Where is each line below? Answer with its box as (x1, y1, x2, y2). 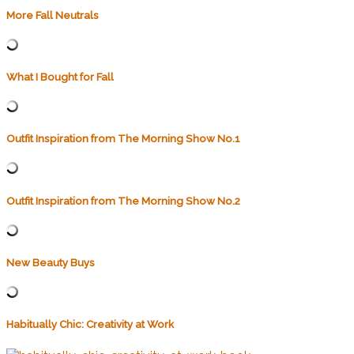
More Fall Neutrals (6, 9, 99, 21)
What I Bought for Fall (6, 70, 114, 83)
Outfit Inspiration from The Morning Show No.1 (6, 133, 240, 145)
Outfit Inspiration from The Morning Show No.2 (6, 194, 240, 207)
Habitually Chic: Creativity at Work (6, 318, 174, 331)
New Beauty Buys (6, 256, 95, 269)
